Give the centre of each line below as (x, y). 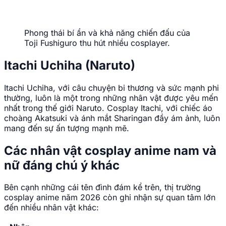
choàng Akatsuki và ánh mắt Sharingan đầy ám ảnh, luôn (112, 118)
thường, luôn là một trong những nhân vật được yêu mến (111, 98)
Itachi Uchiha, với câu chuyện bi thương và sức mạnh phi (111, 88)
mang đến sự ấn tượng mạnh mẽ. (67, 128)
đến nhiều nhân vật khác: (51, 208)
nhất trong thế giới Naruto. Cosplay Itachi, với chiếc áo (108, 108)
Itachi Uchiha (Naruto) (70, 65)
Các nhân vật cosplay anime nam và (110, 150)
